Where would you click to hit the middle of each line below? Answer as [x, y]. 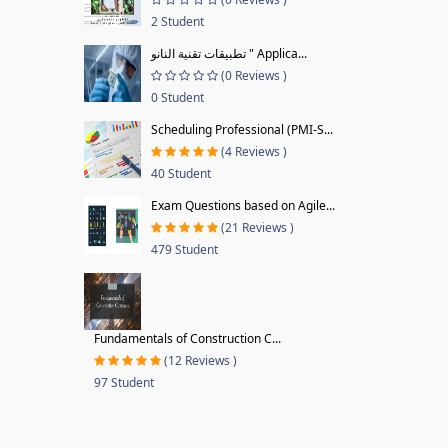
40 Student [180, 173]
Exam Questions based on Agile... [242, 205]
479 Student [184, 249]
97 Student [123, 382]
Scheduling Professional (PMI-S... [241, 129]
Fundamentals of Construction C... [187, 338]
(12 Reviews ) [200, 360]
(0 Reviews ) [253, 75]
